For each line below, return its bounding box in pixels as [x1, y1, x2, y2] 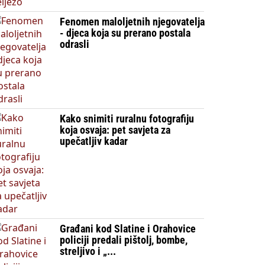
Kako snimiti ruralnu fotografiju [59, 112, 194, 125]
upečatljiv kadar [59, 135, 128, 147]
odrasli [59, 38, 89, 50]
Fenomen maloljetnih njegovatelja [59, 15, 205, 28]
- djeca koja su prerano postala [59, 27, 190, 39]
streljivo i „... [59, 245, 116, 257]
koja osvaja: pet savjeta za [59, 124, 170, 136]
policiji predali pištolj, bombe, [59, 234, 188, 246]
